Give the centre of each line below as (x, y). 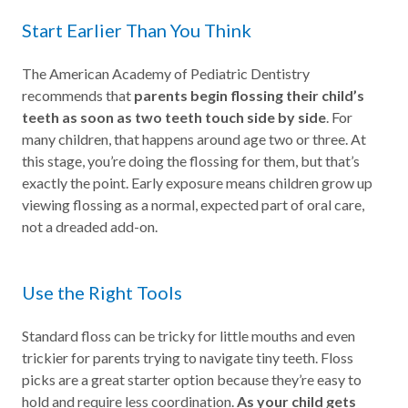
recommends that (78, 96)
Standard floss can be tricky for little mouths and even (189, 336)
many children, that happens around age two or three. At (194, 139)
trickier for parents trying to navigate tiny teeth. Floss (188, 358)
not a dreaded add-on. (90, 227)
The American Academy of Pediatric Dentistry (166, 74)
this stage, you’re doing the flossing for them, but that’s (191, 161)
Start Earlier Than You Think (137, 31)
